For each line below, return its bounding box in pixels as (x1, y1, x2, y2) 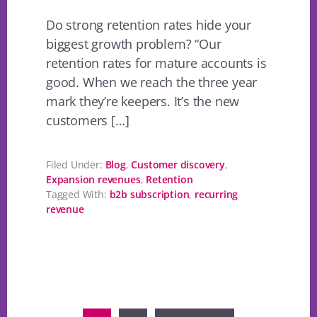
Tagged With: (46, 188, 110, 202)
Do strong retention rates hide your (46, 16, 252, 34)
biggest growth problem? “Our (46, 35, 221, 53)
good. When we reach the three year (46, 74, 258, 91)
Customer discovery (131, 158, 225, 172)
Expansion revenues (46, 173, 141, 187)
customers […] (46, 112, 129, 129)
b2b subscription (109, 188, 190, 202)
